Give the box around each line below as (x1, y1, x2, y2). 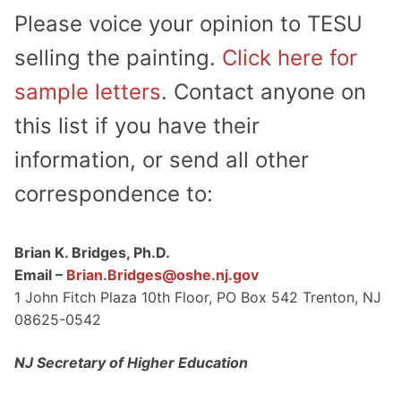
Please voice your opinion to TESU (14, 11, 363, 38)
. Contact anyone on (161, 79, 366, 106)
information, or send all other (14, 147, 309, 174)
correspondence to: (14, 181, 213, 208)
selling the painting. (14, 45, 222, 72)
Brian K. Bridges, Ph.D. (14, 243, 170, 262)
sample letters (14, 79, 161, 106)
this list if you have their (14, 113, 260, 140)
